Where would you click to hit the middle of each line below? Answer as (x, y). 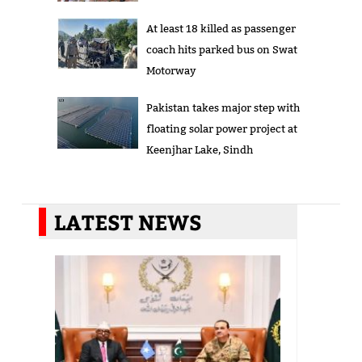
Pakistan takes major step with (223, 108)
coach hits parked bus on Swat (221, 50)
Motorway (171, 71)
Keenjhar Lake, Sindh (199, 150)
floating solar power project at (221, 129)
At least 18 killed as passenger (221, 29)
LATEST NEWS (128, 222)
